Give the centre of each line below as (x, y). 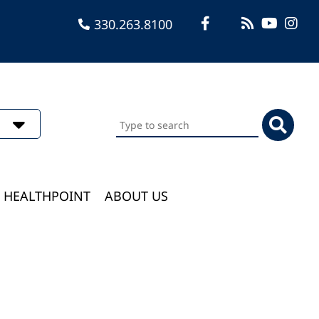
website (139, 156)
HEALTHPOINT (47, 196)
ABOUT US (137, 196)
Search (136, 117)
